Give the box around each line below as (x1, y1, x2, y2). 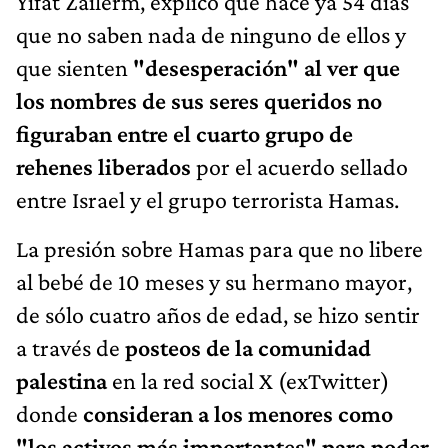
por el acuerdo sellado (191, 152, 408, 180)
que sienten (16, 53, 133, 81)
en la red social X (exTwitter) (112, 366, 389, 394)
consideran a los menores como (78, 399, 393, 427)
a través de (16, 333, 125, 361)
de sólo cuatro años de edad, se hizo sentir (16, 300, 420, 328)
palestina (16, 366, 112, 394)
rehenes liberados (16, 152, 191, 180)
